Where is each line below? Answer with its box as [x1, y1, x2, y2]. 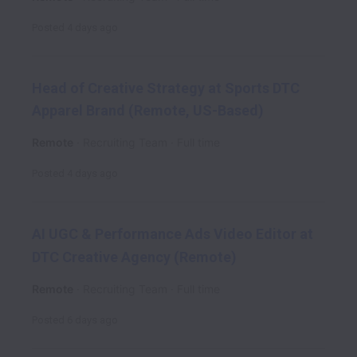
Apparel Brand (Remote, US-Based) [32, 102, 264, 120]
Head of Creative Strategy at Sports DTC [32, 79, 300, 96]
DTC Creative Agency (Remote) [32, 248, 237, 265]
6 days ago [67, 313, 118, 326]
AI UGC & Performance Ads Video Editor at [32, 225, 313, 242]
